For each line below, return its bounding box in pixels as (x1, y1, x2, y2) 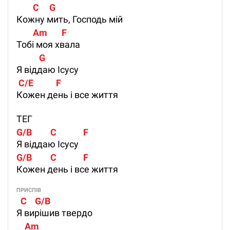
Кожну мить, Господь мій (16, 14, 123, 25)
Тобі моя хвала (16, 39, 80, 50)
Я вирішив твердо (16, 207, 92, 219)
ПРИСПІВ (16, 187, 41, 194)
